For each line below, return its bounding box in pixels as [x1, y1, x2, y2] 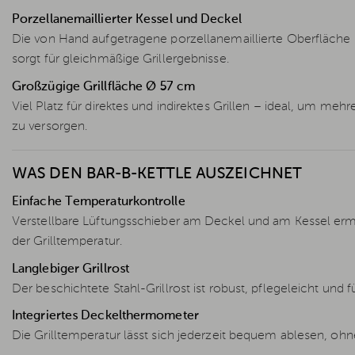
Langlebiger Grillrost [12, 262, 130, 276]
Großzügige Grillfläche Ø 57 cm [12, 80, 195, 94]
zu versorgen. [12, 120, 88, 133]
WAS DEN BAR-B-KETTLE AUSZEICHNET [12, 166, 303, 182]
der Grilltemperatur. [12, 235, 122, 248]
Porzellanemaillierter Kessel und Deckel [12, 13, 242, 27]
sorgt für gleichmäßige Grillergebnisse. [12, 53, 229, 67]
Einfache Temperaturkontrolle [12, 195, 185, 208]
